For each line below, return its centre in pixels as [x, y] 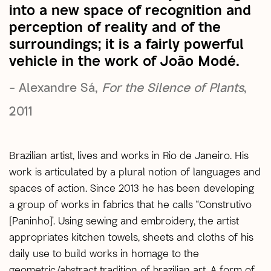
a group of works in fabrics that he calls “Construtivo [130, 204]
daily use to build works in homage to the [104, 253]
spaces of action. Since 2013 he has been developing [132, 188]
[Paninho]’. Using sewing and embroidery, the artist [124, 220]
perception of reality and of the [115, 26]
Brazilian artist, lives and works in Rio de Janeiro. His [129, 155]
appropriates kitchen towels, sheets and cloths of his [131, 237]
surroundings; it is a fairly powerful [126, 43]
